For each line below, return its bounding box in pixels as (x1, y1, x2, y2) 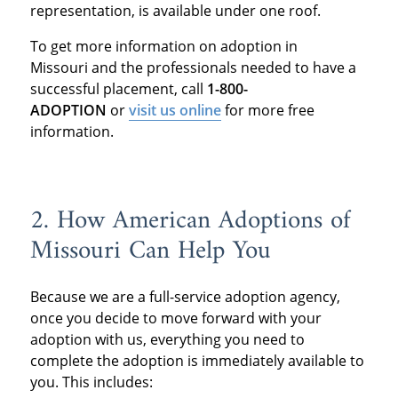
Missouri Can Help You (29, 229, 279, 275)
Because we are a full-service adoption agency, (29, 286, 340, 306)
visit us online (128, 100, 221, 121)
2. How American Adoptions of (29, 199, 351, 244)
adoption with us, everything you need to (29, 329, 305, 349)
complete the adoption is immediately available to (29, 350, 364, 370)
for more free (220, 100, 314, 121)
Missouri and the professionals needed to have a (29, 58, 356, 78)
